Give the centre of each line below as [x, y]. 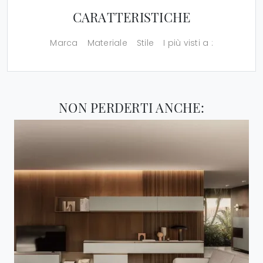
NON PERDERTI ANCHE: [131, 107]
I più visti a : [188, 43]
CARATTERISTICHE [131, 17]
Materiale [107, 43]
